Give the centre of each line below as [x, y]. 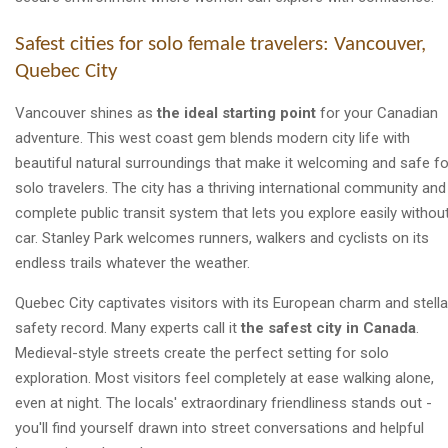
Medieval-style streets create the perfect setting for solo [202, 353]
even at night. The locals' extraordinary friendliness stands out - [223, 403]
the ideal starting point [236, 113]
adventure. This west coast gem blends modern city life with [212, 138]
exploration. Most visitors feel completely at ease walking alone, [224, 378]
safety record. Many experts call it [128, 328]
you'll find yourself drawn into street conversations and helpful [219, 428]
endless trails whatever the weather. [132, 263]
